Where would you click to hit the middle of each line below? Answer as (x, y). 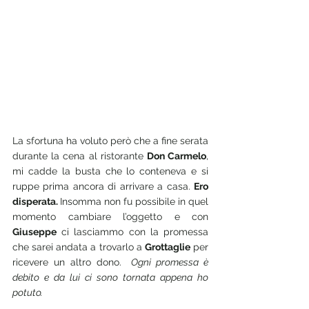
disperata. (36, 202)
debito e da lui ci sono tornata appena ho (110, 278)
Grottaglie (167, 247)
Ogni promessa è (168, 262)
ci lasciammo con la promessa (132, 232)
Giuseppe (34, 232)
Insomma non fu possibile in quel (134, 202)
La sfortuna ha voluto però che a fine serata (110, 141)
